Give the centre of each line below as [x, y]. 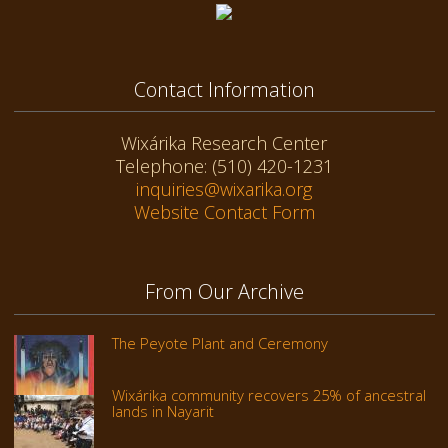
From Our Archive [224, 292]
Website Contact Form [224, 212]
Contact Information [224, 89]
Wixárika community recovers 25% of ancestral [268, 394]
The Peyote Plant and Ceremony [219, 342]
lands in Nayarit [162, 410]
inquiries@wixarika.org [224, 189]
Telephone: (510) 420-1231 [224, 166]
